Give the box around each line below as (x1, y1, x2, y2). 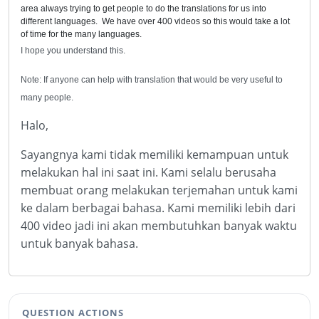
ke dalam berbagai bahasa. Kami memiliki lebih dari (21, 200, 296, 216)
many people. (21, 93, 73, 103)
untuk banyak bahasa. (21, 236, 138, 251)
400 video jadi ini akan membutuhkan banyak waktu (21, 218, 297, 234)
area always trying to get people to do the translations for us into (21, 4, 266, 14)
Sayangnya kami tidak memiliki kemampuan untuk (21, 147, 288, 162)
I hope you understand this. (21, 46, 125, 56)
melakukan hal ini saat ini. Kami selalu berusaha (21, 164, 276, 180)
